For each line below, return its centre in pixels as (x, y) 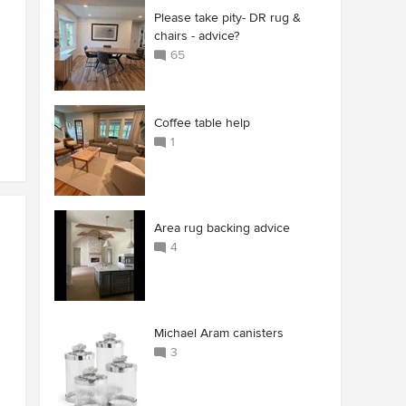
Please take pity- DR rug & (227, 18)
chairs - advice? (197, 36)
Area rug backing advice (222, 228)
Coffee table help (202, 123)
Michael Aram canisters (219, 333)
